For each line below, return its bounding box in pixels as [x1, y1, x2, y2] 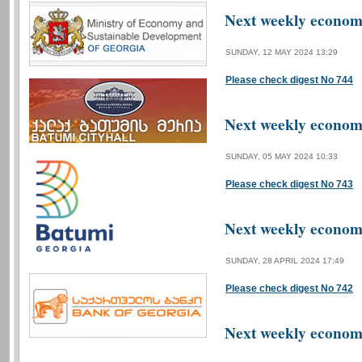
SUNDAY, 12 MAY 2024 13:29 [225, 48, 338, 57]
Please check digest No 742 [225, 283, 353, 294]
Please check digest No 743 [225, 179, 353, 190]
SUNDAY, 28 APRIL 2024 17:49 [225, 256, 344, 265]
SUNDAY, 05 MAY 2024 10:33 [225, 152, 338, 161]
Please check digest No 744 [225, 74, 353, 86]
